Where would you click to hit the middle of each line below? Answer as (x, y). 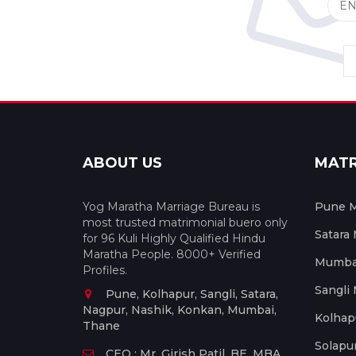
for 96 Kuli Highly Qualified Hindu (174, 238)
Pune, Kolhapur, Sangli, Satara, (192, 294)
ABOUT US (122, 163)
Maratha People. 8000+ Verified (172, 254)
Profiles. (105, 270)
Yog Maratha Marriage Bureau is (171, 206)
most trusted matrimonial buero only (185, 222)
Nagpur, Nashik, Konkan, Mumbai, (180, 310)
